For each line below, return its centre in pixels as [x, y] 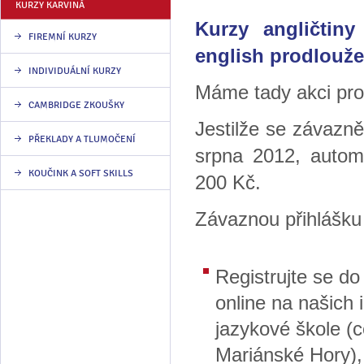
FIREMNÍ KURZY [63, 37]
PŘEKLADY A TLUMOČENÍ [82, 139]
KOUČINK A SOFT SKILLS [81, 173]
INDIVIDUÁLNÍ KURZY [75, 71]
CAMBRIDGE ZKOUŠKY [76, 105]
